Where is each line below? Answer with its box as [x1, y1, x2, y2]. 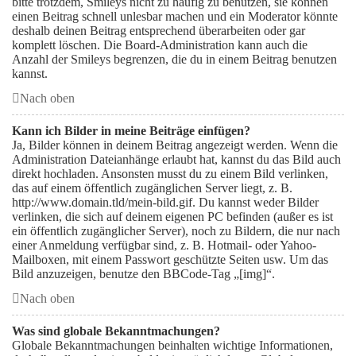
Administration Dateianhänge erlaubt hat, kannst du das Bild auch [12, 153, 341, 166]
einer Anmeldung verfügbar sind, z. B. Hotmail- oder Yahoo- [12, 238, 316, 252]
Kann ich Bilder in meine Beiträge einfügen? [12, 124, 250, 137]
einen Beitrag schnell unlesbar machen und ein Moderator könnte [12, 10, 338, 23]
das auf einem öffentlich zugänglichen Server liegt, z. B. [12, 181, 292, 195]
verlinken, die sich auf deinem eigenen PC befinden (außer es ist [12, 210, 333, 223]
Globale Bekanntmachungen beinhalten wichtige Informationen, [12, 339, 333, 352]
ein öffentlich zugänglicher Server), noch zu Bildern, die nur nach [12, 224, 340, 238]
